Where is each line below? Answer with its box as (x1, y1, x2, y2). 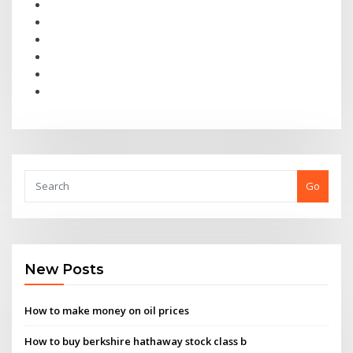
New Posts (24, 261, 105, 278)
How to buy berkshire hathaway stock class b (24, 333, 247, 348)
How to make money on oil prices (24, 303, 190, 318)
